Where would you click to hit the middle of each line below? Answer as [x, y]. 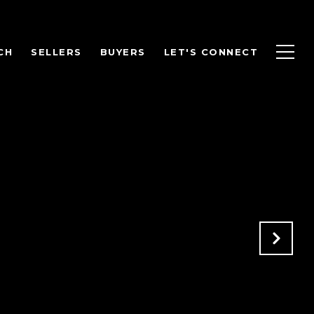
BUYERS [123, 52]
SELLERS [56, 52]
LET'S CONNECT [211, 52]
